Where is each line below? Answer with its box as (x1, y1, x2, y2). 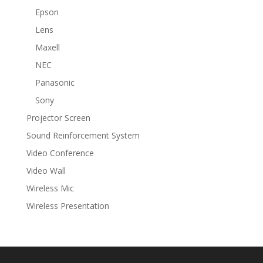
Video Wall (26, 165, 66, 177)
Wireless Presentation (26, 200, 109, 212)
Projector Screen (26, 112, 90, 124)
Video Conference (26, 147, 94, 159)
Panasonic (35, 77, 75, 89)
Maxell (35, 42, 60, 53)
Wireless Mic (26, 183, 74, 194)
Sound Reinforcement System (26, 130, 140, 141)
